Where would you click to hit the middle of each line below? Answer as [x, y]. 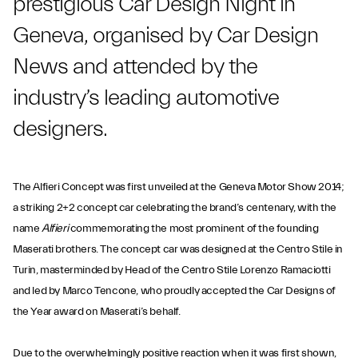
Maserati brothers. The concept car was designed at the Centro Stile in [178, 249]
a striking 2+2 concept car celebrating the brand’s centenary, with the [175, 207]
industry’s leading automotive [146, 97]
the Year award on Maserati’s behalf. [97, 311]
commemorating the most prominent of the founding [193, 228]
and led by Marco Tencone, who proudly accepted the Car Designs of [175, 290]
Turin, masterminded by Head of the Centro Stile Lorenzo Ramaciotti [172, 270]
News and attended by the [135, 66]
